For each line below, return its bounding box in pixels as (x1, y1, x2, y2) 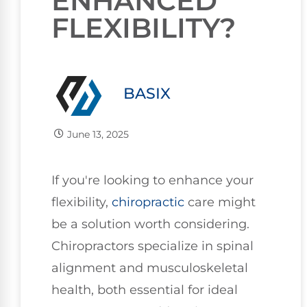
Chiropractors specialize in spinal (51, 238, 254, 254)
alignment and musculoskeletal (51, 260, 248, 275)
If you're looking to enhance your (51, 172, 254, 188)
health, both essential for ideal (51, 282, 238, 297)
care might (184, 194, 256, 210)
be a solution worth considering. (51, 216, 249, 232)
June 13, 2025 (66, 127, 129, 140)
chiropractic (112, 194, 184, 210)
